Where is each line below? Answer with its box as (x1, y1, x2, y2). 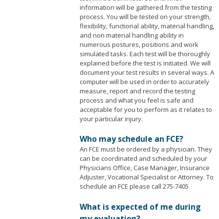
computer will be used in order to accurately (79, 77, 209, 86)
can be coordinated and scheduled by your (79, 154, 207, 163)
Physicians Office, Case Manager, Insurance (79, 163, 210, 173)
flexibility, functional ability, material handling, (79, 21, 214, 30)
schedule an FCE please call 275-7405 (79, 182, 189, 191)
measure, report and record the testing (79, 86, 195, 95)
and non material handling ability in (79, 30, 184, 40)
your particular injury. (79, 114, 143, 123)
